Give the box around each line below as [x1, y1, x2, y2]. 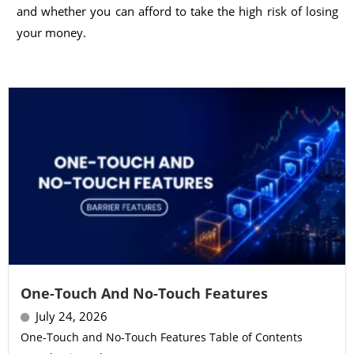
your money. [17, 24, 86, 41]
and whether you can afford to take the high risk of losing [17, 3, 338, 20]
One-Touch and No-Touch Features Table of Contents [21, 330, 303, 345]
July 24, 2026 [36, 308, 107, 325]
